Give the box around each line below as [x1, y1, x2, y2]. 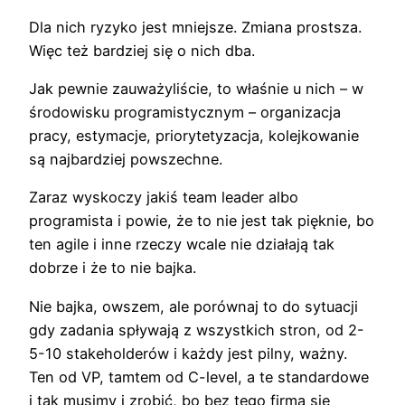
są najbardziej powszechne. [29, 150, 222, 169]
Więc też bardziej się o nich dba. [29, 41, 255, 60]
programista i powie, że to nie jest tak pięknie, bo [29, 212, 374, 231]
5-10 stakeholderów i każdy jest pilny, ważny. [29, 344, 347, 363]
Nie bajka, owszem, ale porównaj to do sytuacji [29, 297, 358, 316]
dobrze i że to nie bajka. [29, 259, 196, 278]
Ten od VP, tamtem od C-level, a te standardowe [29, 367, 369, 386]
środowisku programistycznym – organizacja [29, 103, 341, 122]
